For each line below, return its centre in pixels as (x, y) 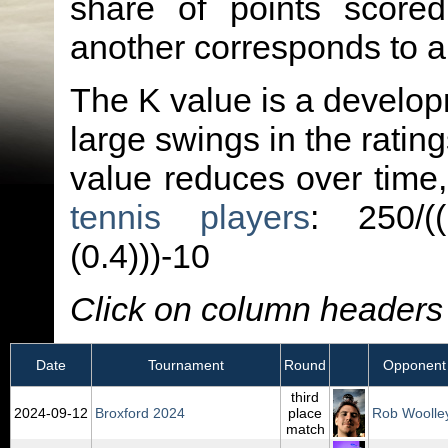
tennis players (190, 217)
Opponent (414, 365)
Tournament (186, 365)
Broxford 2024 (140, 413)
